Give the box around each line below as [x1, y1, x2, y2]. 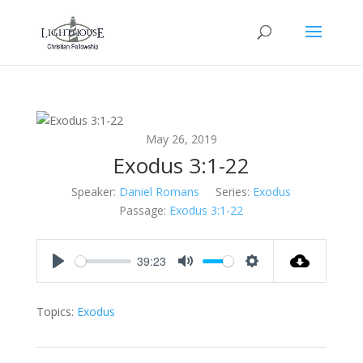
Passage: [119, 203, 167, 218]
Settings [252, 269, 294, 285]
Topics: [36, 304, 74, 319]
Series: [216, 184, 250, 199]
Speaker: [71, 184, 117, 199]
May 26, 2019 [145, 131, 217, 147]
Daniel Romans [119, 184, 200, 199]
